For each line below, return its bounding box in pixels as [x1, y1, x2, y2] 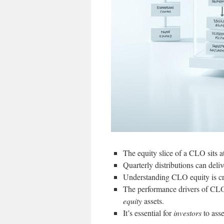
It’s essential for [123, 207, 173, 218]
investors [173, 207, 201, 218]
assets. [142, 195, 164, 206]
